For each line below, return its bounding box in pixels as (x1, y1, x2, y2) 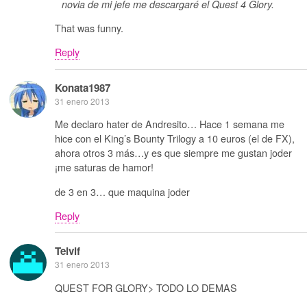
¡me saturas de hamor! (55, 160, 153, 175)
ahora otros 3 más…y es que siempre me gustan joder (55, 145, 292, 160)
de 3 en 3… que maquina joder (55, 184, 190, 199)
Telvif (55, 243, 80, 259)
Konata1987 (55, 79, 110, 95)
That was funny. (55, 20, 123, 35)
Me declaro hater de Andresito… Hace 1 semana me (55, 116, 284, 132)
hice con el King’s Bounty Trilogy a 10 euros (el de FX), (55, 131, 295, 146)
